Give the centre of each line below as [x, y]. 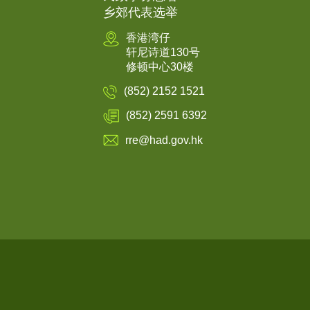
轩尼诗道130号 [163, 52]
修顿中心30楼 [160, 66]
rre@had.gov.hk [164, 140]
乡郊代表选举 [141, 12]
